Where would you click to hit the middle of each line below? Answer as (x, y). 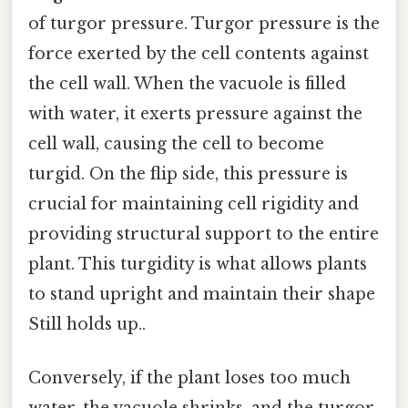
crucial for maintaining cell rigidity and (194, 204)
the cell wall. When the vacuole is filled (187, 83)
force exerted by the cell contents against (199, 53)
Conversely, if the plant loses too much (189, 378)
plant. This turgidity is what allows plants (198, 264)
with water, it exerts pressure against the (195, 113)
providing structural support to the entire (204, 234)
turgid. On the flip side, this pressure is (188, 173)
